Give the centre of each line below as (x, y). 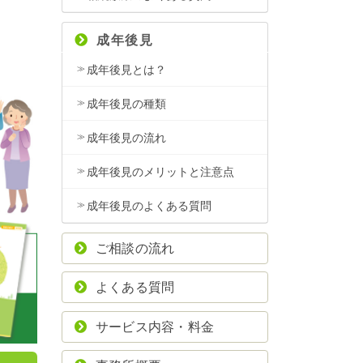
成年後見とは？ (126, 69)
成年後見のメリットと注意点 (160, 171)
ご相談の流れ (135, 248)
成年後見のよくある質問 (149, 205)
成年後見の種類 (126, 103)
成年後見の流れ (126, 137)
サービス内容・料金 (155, 327)
